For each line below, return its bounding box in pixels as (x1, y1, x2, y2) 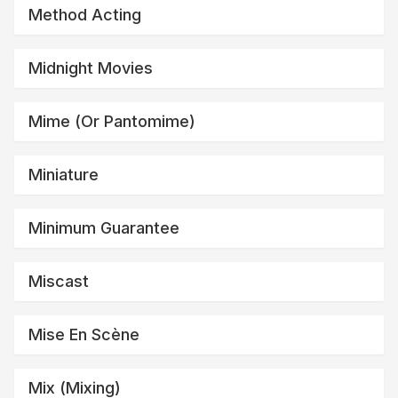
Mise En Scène (28, 324, 139, 344)
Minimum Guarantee (28, 218, 179, 237)
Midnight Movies (28, 58, 153, 77)
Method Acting (28, 4, 141, 24)
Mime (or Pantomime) (28, 111, 195, 131)
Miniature (28, 164, 99, 184)
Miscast (28, 271, 89, 291)
